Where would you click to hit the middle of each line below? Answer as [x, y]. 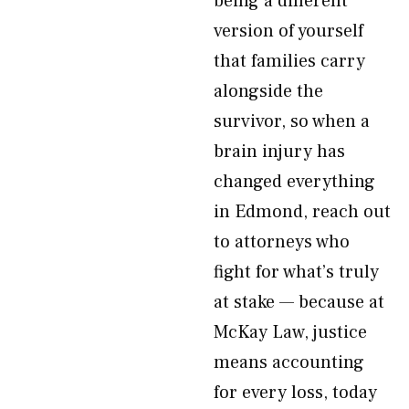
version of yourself [288, 31]
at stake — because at [299, 302]
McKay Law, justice [290, 332]
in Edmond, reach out [302, 212]
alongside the [268, 91]
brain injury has [279, 152]
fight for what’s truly [296, 272]
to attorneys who [282, 242]
